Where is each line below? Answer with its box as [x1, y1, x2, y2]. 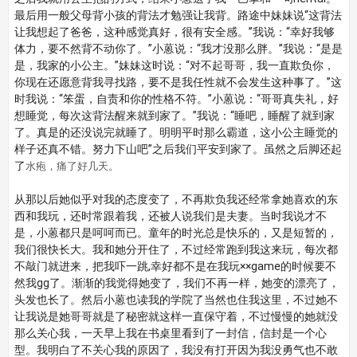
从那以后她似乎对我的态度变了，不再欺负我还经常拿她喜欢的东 [14, 192, 338, 206]
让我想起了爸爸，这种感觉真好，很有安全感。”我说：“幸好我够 [14, 25, 335, 39]
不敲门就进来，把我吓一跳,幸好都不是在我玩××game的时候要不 [14, 259, 336, 273]
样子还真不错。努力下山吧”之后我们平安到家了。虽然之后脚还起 [14, 142, 342, 156]
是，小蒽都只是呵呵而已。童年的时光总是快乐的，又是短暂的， [14, 226, 338, 240]
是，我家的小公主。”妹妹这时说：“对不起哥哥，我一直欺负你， [14, 58, 335, 73]
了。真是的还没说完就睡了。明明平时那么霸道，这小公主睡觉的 [14, 125, 338, 139]
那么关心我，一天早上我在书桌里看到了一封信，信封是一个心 [14, 326, 327, 340]
